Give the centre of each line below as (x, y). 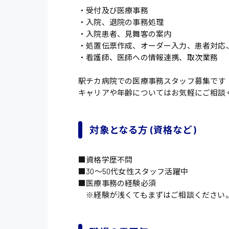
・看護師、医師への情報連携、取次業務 (148, 57)
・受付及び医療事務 (113, 10)
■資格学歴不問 (106, 159)
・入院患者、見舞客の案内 (125, 33)
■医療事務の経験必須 (117, 183)
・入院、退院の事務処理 (121, 22)
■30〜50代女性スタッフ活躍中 (133, 171)
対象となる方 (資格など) (143, 130)
